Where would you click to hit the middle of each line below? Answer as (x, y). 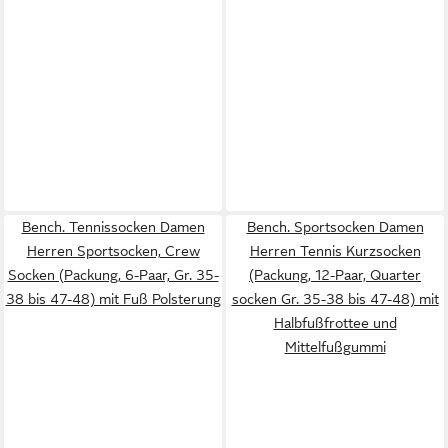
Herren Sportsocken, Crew (113, 250)
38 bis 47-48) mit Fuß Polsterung (113, 298)
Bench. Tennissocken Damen (113, 226)
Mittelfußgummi (335, 346)
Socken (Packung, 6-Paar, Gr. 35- (113, 274)
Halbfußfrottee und (335, 322)
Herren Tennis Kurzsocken (335, 250)
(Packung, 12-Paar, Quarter (335, 274)
